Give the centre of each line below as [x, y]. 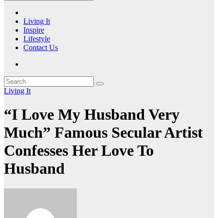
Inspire [34, 30]
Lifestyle [37, 38]
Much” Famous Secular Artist [103, 133]
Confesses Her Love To [79, 151]
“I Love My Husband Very [92, 115]
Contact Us [41, 47]
